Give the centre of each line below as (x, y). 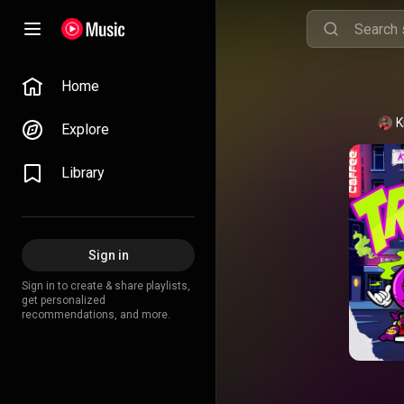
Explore (85, 129)
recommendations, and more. (96, 315)
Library (83, 173)
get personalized (64, 300)
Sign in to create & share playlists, (106, 286)
